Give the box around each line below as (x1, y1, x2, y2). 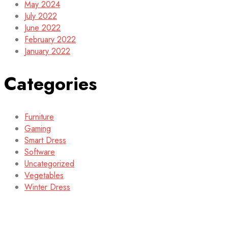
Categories (4, 70, 97, 97)
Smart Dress (24, 134, 66, 146)
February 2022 (24, 34, 76, 46)
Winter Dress (24, 181, 70, 193)
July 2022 (24, 10, 57, 22)
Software (24, 146, 55, 158)
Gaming (24, 122, 51, 134)
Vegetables (24, 169, 64, 181)
